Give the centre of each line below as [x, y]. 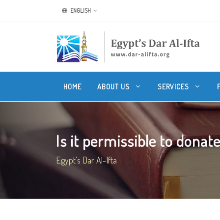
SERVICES [174, 86]
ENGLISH [80, 11]
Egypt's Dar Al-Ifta [86, 160]
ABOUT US [114, 86]
